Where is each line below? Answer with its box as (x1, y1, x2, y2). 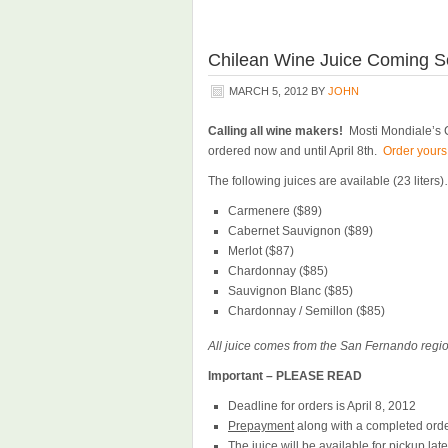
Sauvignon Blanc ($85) (228, 284, 353, 298)
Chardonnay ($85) (228, 264, 328, 278)
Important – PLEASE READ (208, 369, 362, 383)
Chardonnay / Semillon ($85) (228, 304, 385, 318)
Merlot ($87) (228, 244, 294, 258)
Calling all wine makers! (208, 124, 343, 138)
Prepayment (228, 419, 294, 433)
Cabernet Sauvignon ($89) (228, 224, 373, 238)
